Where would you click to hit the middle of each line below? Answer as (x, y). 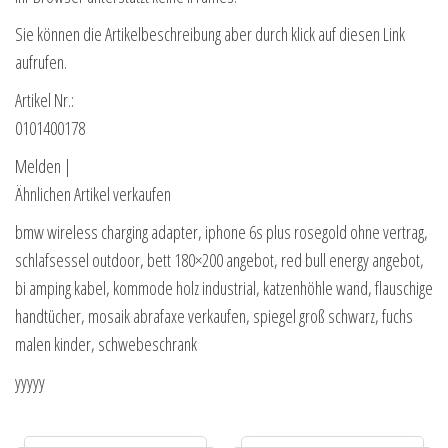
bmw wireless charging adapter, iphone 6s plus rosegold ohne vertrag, (221, 231)
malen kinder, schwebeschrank (106, 343)
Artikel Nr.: (44, 99)
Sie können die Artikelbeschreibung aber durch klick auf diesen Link (210, 33)
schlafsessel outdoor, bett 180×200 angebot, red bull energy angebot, (219, 259)
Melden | (43, 165)
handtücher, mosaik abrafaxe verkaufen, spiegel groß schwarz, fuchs (214, 315)
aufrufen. (41, 61)
